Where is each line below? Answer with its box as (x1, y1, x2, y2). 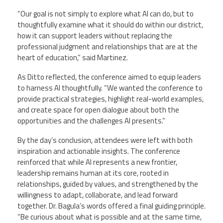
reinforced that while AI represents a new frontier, (17, 156, 177, 168)
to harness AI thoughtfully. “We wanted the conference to (17, 82, 203, 94)
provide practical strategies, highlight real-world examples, (17, 93, 204, 105)
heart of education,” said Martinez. (17, 51, 128, 63)
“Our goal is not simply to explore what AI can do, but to (17, 7, 194, 19)
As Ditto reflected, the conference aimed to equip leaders (17, 71, 201, 83)
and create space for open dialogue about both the (17, 104, 179, 115)
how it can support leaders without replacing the (17, 29, 172, 41)
